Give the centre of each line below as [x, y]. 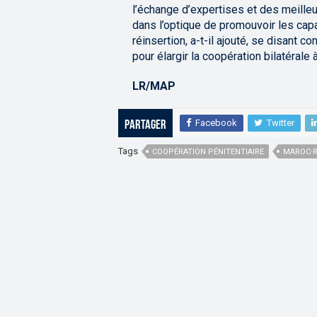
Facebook [216, 123]
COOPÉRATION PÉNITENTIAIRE [208, 152]
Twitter [281, 123]
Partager [145, 126]
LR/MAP [154, 86]
